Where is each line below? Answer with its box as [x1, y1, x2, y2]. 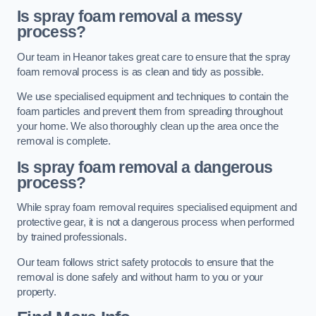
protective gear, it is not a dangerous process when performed [17, 217, 295, 229]
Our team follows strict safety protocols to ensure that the [17, 256, 274, 268]
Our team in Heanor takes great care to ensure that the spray [17, 51, 291, 63]
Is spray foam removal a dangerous [17, 157, 273, 176]
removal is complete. [17, 135, 111, 147]
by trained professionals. [17, 231, 127, 243]
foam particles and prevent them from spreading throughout [17, 106, 283, 118]
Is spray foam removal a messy [17, 7, 243, 25]
